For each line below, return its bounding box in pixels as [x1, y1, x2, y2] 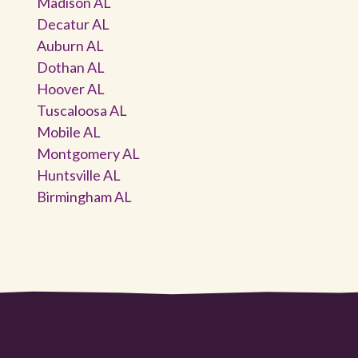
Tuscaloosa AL [37, 101, 127, 119]
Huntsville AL [37, 165, 121, 184]
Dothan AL [37, 58, 105, 76]
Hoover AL [37, 79, 105, 97]
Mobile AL [37, 122, 101, 141]
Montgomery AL [37, 144, 140, 162]
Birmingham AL [37, 187, 132, 205]
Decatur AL [37, 14, 109, 33]
